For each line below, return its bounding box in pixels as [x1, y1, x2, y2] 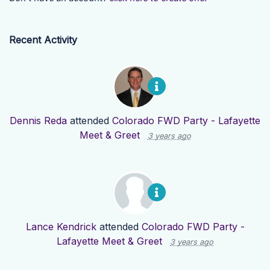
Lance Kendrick [25, 221, 96, 233]
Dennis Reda [10, 115, 67, 127]
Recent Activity [9, 34, 77, 46]
